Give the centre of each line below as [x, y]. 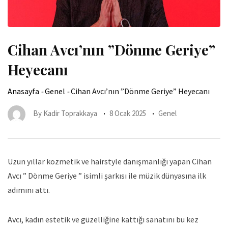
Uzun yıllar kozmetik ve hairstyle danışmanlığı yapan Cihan [110, 161]
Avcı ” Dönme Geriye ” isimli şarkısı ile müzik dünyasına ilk [107, 175]
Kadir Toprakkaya [70, 113]
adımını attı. [29, 190]
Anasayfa [23, 91]
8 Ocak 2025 [128, 113]
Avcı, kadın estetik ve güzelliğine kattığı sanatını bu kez [103, 219]
